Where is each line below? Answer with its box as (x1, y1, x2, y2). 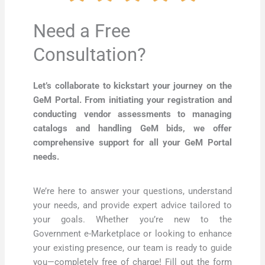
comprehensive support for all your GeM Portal (33, 137, 232, 148)
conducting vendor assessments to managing (33, 108, 232, 119)
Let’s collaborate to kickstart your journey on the (33, 80, 232, 91)
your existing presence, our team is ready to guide (33, 243, 232, 254)
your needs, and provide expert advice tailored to (33, 200, 232, 211)
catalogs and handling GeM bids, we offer (33, 122, 232, 134)
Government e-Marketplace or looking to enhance (33, 228, 232, 240)
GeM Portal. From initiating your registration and (33, 94, 232, 105)
